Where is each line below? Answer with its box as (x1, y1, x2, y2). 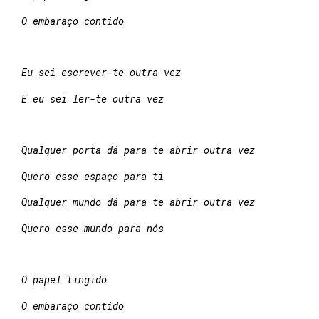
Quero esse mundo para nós (21, 221, 164, 235)
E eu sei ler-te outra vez (21, 91, 164, 105)
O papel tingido (21, 273, 113, 287)
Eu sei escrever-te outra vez (21, 66, 187, 80)
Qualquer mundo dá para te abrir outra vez (21, 195, 255, 209)
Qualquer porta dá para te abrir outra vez (21, 143, 261, 157)
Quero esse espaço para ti (21, 169, 169, 183)
